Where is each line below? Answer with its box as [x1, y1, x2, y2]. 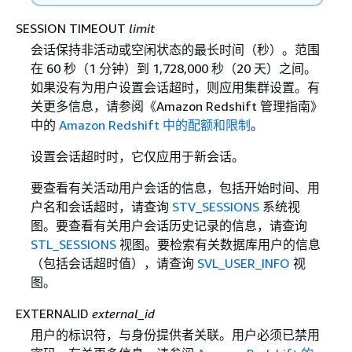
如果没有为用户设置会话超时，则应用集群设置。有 [30, 79, 320, 95]
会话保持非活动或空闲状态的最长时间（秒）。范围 [30, 41, 320, 57]
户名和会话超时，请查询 [30, 198, 172, 214]
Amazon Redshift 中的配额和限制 [58, 116, 251, 133]
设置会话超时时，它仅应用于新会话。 [30, 148, 244, 164]
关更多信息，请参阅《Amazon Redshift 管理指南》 [30, 97, 323, 114]
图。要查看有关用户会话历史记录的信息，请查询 [30, 217, 307, 233]
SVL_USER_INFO [196, 255, 290, 271]
